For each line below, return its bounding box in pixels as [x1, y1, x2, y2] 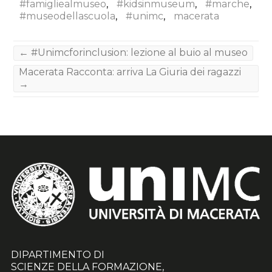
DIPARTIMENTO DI [10, 248, 104, 260]
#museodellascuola [19, 10, 116, 22]
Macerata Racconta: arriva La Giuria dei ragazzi [19, 66, 242, 78]
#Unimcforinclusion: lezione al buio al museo [29, 47, 248, 59]
